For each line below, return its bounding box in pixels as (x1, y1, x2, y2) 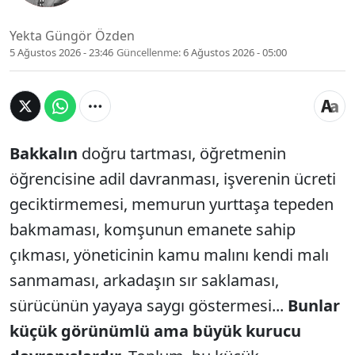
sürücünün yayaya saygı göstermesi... (10, 295, 288, 317)
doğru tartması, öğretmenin (82, 143, 286, 165)
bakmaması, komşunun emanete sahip (10, 219, 296, 241)
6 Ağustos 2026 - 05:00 (183, 45, 287, 60)
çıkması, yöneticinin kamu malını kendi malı (10, 244, 329, 266)
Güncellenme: (116, 45, 181, 60)
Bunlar (288, 295, 340, 317)
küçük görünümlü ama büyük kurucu (10, 320, 301, 342)
